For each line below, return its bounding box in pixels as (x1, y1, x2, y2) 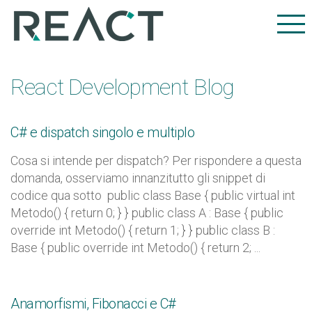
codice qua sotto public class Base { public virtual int (10, 188, 295, 203)
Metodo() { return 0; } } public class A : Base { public (10, 205, 283, 220)
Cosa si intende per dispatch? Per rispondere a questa (10, 153, 302, 168)
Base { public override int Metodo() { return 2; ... (10, 240, 260, 255)
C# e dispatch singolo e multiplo (10, 124, 194, 141)
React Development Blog (10, 74, 235, 100)
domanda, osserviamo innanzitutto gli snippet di (10, 171, 265, 185)
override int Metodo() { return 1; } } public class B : (10, 223, 275, 237)
